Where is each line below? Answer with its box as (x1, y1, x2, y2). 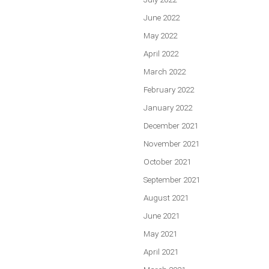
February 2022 (144, 84, 194, 94)
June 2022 (144, 12, 180, 22)
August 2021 (144, 192, 189, 202)
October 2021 (144, 156, 191, 166)
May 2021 (144, 228, 177, 238)
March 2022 (144, 66, 186, 76)
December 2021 (144, 120, 198, 130)
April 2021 (144, 246, 178, 256)
